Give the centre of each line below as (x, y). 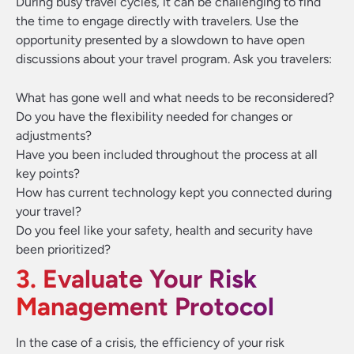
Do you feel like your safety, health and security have (164, 230)
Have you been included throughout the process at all (167, 154)
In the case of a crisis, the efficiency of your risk (150, 343)
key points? (48, 173)
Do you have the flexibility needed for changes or (154, 117)
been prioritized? (63, 249)
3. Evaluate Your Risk (136, 279)
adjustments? (54, 136)
